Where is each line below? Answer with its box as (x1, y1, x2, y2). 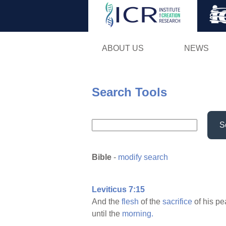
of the (139, 197, 162, 206)
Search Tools (92, 85, 167, 99)
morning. (122, 209, 153, 218)
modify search (118, 153, 168, 162)
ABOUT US (101, 43, 144, 52)
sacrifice (162, 197, 192, 206)
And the (92, 197, 122, 206)
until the (92, 209, 122, 218)
